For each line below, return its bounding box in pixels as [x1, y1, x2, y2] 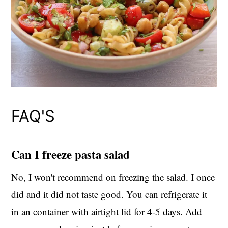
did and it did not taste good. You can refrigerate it [11, 187, 208, 201]
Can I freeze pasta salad [11, 146, 130, 163]
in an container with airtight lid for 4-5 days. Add [11, 205, 203, 218]
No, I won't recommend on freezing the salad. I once [11, 170, 215, 183]
